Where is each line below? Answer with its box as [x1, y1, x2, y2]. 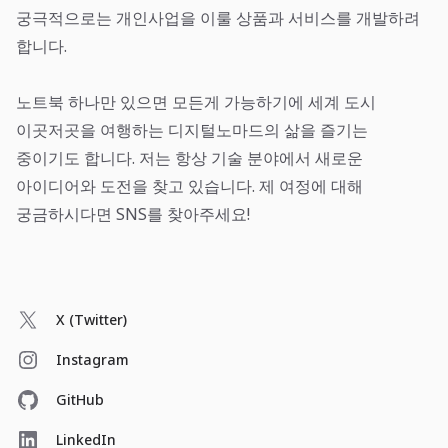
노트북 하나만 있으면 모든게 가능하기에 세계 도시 [16, 91, 376, 113]
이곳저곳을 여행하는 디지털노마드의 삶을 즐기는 [16, 119, 368, 141]
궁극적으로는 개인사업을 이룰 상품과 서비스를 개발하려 [16, 7, 420, 29]
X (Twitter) [56, 310, 127, 329]
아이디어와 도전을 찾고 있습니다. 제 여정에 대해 [16, 175, 363, 197]
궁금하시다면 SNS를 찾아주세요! [16, 203, 250, 225]
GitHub [56, 390, 104, 409]
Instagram [56, 350, 129, 369]
